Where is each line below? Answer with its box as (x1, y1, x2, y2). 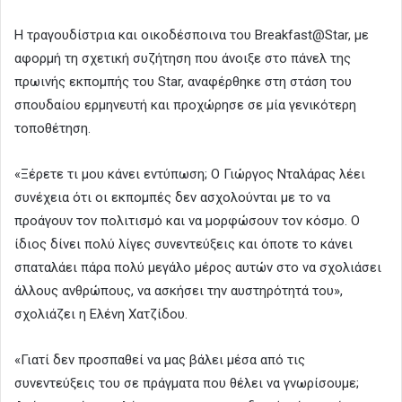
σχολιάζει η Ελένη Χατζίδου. (14, 305, 188, 322)
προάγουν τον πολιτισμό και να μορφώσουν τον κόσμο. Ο (14, 212, 360, 229)
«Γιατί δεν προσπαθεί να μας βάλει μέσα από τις (14, 351, 305, 368)
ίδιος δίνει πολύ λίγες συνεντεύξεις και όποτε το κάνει (14, 235, 353, 252)
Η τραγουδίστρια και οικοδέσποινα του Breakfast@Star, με (14, 26, 369, 43)
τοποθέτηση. (14, 119, 91, 136)
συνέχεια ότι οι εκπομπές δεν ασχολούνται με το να (14, 188, 330, 205)
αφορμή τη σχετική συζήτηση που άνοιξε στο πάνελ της (14, 49, 351, 66)
